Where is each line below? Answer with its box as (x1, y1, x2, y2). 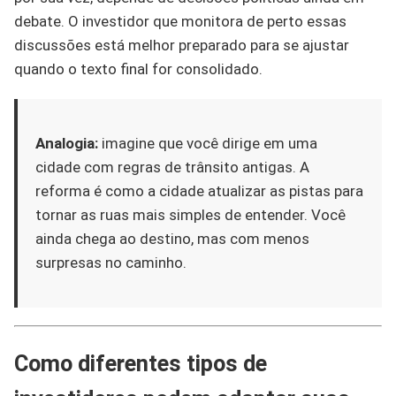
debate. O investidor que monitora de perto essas (14, 11, 346, 30)
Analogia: (35, 133, 98, 152)
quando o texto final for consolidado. (14, 59, 263, 78)
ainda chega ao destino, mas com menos (35, 229, 309, 247)
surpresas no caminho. (35, 253, 187, 271)
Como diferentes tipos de (14, 349, 267, 377)
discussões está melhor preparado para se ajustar (14, 35, 349, 54)
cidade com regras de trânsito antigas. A (35, 157, 309, 176)
